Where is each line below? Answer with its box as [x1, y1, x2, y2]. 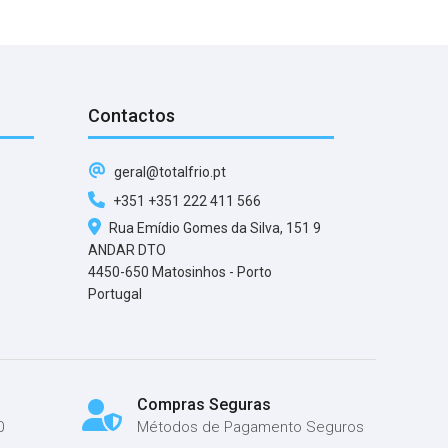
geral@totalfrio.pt [111, 163, 226, 180]
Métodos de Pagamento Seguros [136, 417, 364, 436]
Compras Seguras [136, 394, 271, 414]
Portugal [88, 285, 142, 302]
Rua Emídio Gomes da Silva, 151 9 [106, 219, 321, 236]
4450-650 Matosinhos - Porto [88, 263, 272, 280]
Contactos [88, 104, 175, 126]
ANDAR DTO [88, 241, 166, 258]
